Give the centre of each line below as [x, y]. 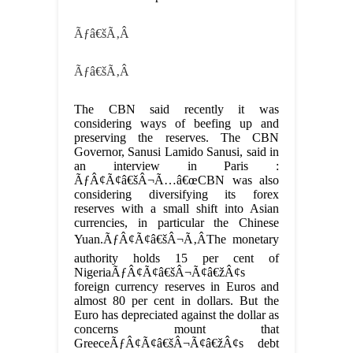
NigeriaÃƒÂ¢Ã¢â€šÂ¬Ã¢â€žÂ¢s [160, 273]
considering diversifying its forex [176, 195]
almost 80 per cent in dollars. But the [176, 301]
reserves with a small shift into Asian [176, 209]
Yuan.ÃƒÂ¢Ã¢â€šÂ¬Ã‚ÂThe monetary [176, 240]
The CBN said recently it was [176, 110]
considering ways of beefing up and [176, 124]
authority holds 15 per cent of [176, 258]
